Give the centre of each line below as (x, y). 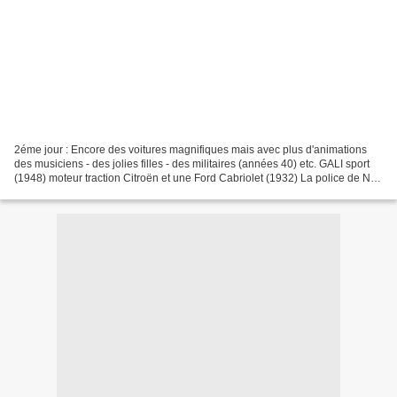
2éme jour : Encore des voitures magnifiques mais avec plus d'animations (191, 149)
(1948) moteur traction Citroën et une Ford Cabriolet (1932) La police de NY (196, 178)
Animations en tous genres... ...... (92, 192)
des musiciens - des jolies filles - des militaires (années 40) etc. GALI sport (192, 163)
